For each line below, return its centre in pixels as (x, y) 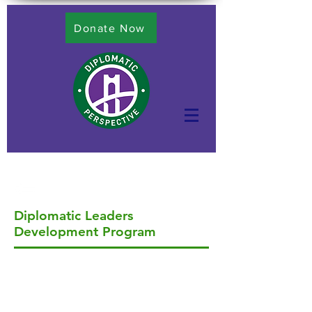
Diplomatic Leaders (73, 216)
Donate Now (110, 28)
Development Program (85, 232)
